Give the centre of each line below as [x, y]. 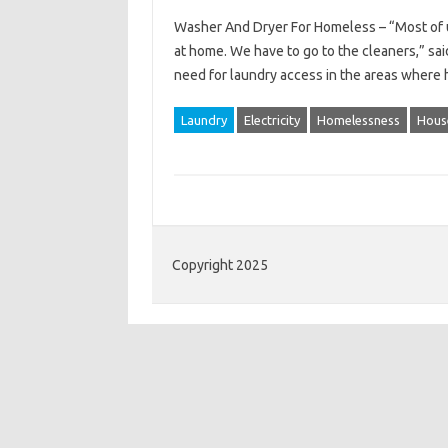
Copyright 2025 [220, 264]
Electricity [271, 120]
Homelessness [358, 120]
